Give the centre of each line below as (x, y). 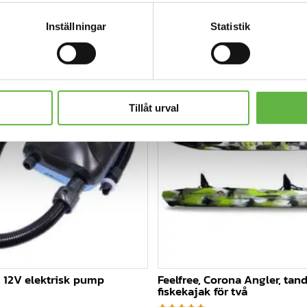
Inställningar (76, 26)
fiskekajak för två (202, 292)
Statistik (230, 26)
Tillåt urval (153, 108)
